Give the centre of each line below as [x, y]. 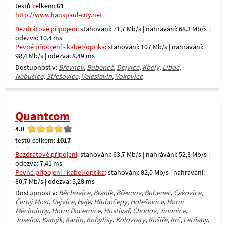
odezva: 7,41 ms [39, 163]
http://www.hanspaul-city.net [59, 15]
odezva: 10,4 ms [39, 38]
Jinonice [173, 211]
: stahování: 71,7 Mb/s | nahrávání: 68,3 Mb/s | [144, 29]
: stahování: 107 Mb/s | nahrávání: [154, 47]
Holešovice [147, 202]
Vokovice [129, 76]
